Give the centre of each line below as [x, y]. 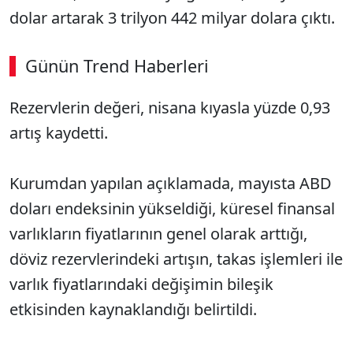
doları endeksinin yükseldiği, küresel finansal [172, 208]
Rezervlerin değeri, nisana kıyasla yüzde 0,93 [170, 108]
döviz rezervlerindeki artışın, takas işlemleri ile [176, 259]
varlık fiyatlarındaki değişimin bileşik [141, 284]
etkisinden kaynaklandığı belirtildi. [133, 309]
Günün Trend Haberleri [117, 66]
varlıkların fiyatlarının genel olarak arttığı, [158, 234]
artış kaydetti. [59, 133]
